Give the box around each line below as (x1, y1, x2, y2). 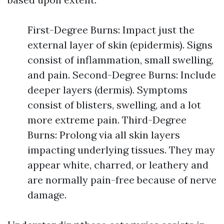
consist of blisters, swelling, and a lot (27, 98, 201, 111)
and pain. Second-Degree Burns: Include (27, 68, 216, 81)
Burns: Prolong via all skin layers (27, 128, 180, 141)
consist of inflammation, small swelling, (27, 53, 213, 66)
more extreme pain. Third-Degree (27, 113, 186, 126)
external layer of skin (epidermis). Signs (27, 38, 212, 51)
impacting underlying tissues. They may (27, 143, 215, 156)
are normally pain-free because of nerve (27, 173, 216, 186)
